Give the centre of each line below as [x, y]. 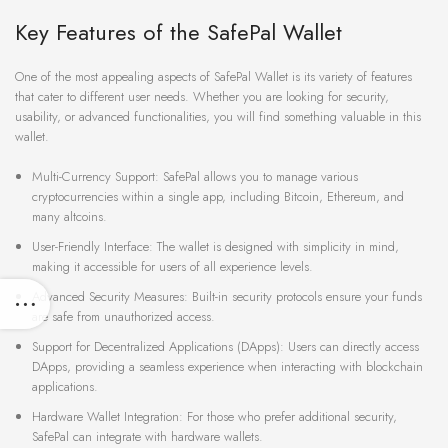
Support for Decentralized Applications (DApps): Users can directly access [225, 347]
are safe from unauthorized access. [123, 317]
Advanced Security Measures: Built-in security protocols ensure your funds [227, 297]
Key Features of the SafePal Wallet [178, 32]
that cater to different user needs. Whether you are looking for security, [202, 97]
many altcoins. [69, 217]
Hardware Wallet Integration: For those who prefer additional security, [214, 417]
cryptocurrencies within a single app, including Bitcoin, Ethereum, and [218, 197]
